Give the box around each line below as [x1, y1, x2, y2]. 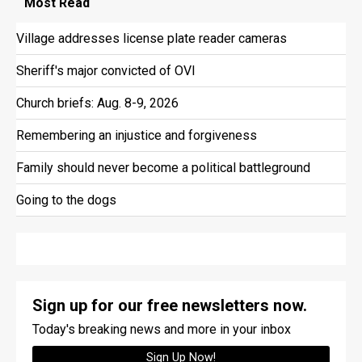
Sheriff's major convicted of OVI [16, 62, 196, 78]
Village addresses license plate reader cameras [16, 30, 287, 46]
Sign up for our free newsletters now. [32, 295, 307, 315]
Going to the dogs [16, 192, 116, 208]
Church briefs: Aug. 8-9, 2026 [16, 95, 179, 111]
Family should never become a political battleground [16, 159, 310, 175]
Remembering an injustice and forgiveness [16, 127, 257, 143]
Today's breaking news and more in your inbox [32, 321, 291, 337]
